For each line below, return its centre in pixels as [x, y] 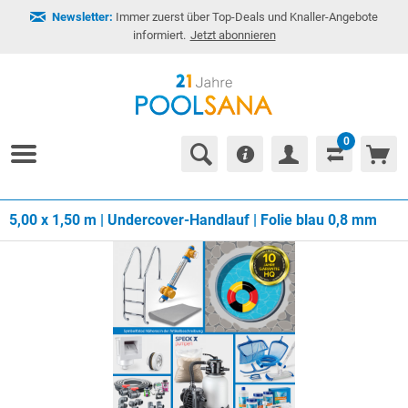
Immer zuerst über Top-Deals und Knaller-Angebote [245, 17]
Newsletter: [82, 17]
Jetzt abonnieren [233, 35]
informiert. [159, 35]
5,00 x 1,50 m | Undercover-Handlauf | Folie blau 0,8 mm [193, 220]
